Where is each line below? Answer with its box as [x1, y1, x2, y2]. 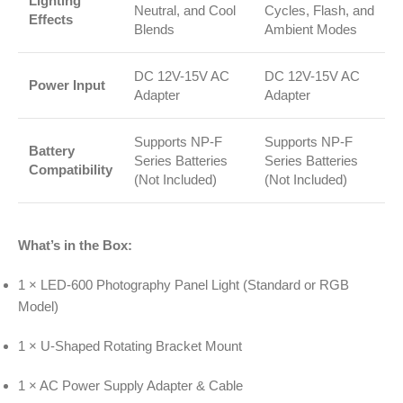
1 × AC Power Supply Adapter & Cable [18, 378, 243, 394]
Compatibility [29, 162, 112, 178]
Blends [134, 22, 175, 38]
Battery [29, 143, 75, 159]
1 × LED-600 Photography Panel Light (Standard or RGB [18, 277, 349, 293]
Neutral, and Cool [134, 3, 236, 19]
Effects [29, 12, 73, 28]
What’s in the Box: [18, 237, 132, 254]
